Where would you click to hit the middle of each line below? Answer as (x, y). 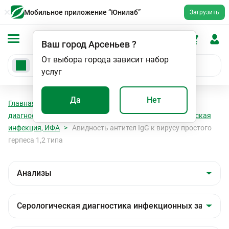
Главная (22, 103)
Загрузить (204, 12)
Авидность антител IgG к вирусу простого (142, 128)
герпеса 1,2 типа (36, 140)
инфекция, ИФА (34, 128)
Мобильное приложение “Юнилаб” (82, 12)
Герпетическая (186, 116)
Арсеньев (109, 44)
